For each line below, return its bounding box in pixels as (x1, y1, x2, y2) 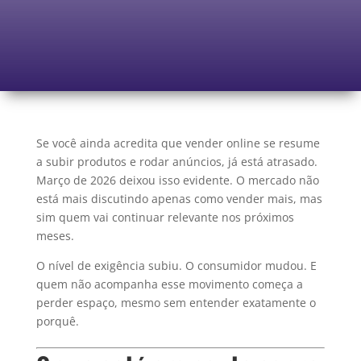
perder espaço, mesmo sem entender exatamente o (35, 295, 316, 311)
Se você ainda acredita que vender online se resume (35, 135, 320, 151)
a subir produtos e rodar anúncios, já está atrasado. (35, 154, 317, 170)
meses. (35, 228, 74, 244)
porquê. (35, 313, 79, 330)
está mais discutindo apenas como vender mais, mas (35, 191, 322, 207)
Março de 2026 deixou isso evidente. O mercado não (35, 172, 319, 189)
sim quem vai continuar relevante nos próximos (35, 210, 294, 226)
